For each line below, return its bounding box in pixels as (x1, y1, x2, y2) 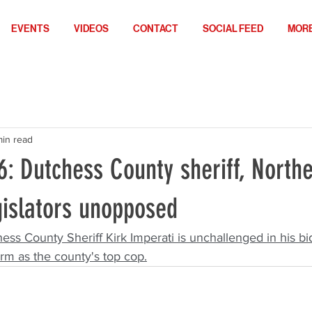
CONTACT (133, 23, 178, 35)
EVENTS (11, 23, 49, 35)
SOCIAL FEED (203, 23, 263, 35)
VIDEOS (74, 23, 109, 35)
